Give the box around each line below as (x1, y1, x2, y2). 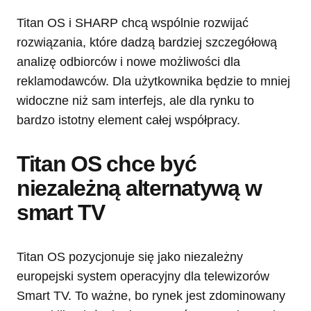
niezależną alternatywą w (17, 175, 262, 201)
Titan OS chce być (17, 151, 196, 176)
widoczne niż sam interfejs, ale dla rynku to (17, 93, 254, 108)
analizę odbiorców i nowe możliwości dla (17, 54, 240, 69)
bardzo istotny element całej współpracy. (17, 112, 240, 127)
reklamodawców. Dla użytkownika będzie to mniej (17, 74, 290, 88)
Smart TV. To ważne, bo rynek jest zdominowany (17, 288, 285, 303)
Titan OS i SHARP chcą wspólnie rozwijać (17, 15, 249, 30)
